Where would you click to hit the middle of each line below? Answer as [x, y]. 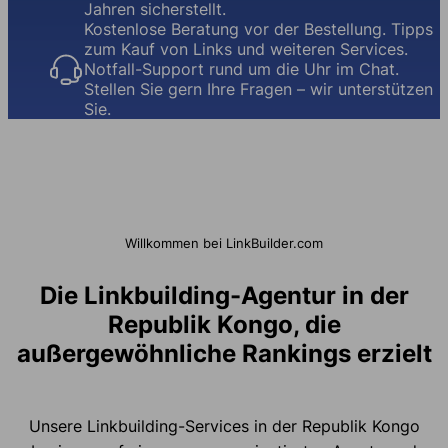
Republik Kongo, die [224, 325]
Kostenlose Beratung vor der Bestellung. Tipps [258, 29]
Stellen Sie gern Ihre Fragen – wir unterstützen [258, 89]
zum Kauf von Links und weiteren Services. [246, 49]
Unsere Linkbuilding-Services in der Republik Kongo [224, 426]
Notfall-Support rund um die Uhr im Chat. [241, 69]
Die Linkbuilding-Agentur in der [224, 296]
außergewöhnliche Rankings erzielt [224, 354]
